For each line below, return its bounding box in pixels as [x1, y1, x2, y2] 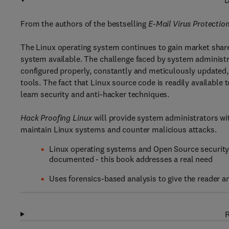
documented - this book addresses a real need [49, 154, 213, 164]
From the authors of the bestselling [20, 18, 148, 29]
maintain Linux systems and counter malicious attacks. [20, 124, 217, 134]
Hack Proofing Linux [20, 112, 93, 123]
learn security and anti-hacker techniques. [20, 89, 170, 99]
